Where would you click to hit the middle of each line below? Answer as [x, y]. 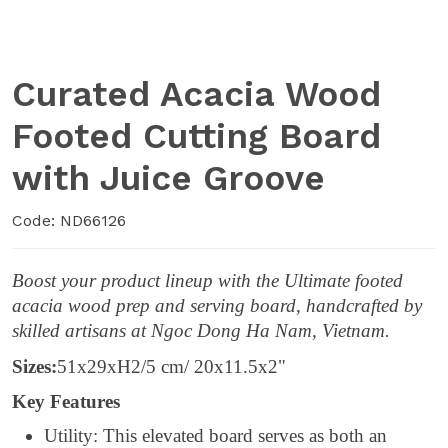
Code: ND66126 [69, 220]
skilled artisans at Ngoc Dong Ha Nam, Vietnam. [201, 330]
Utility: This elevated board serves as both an [215, 435]
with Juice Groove [168, 178]
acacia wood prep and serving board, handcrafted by [217, 305]
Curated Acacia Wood [196, 94]
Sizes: [34, 366]
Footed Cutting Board [196, 136]
